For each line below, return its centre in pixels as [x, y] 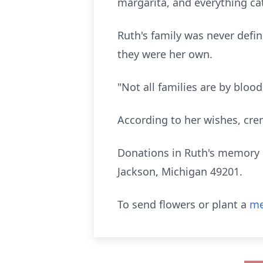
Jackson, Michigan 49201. [180, 171]
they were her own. [165, 54]
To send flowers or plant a [183, 204]
